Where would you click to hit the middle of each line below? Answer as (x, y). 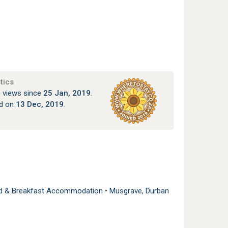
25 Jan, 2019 (67, 93)
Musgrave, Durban (139, 191)
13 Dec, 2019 (39, 104)
